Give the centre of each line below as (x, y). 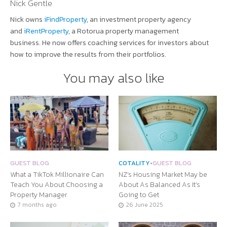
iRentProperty (46, 31)
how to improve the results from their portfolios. (88, 54)
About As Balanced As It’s (159, 184)
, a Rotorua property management (124, 31)
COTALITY (134, 163)
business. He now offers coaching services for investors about (109, 43)
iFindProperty (65, 20)
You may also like (113, 78)
